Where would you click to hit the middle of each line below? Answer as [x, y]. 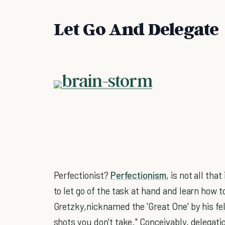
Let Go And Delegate [136, 28]
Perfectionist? [82, 175]
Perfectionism [138, 175]
